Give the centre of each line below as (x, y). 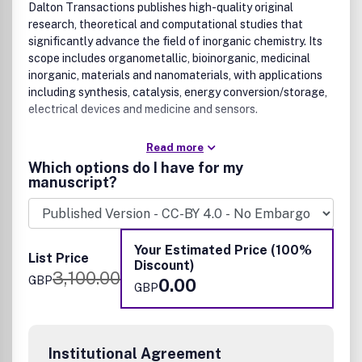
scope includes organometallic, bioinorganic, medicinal (169, 58)
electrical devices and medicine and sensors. (143, 109)
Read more (175, 147)
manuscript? (73, 182)
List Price (59, 258)
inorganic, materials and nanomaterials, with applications (175, 75)
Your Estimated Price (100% (223, 250)
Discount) (164, 265)
